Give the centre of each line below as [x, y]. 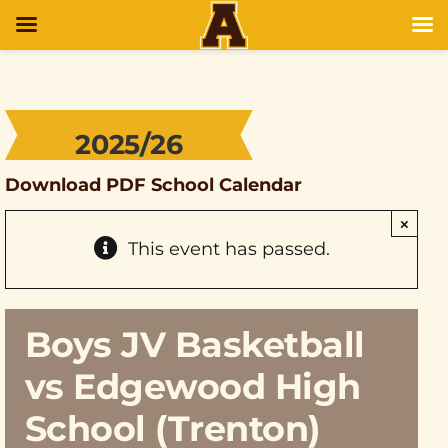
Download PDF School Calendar [153, 185]
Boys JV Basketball [195, 344]
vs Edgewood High [193, 386]
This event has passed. [228, 249]
